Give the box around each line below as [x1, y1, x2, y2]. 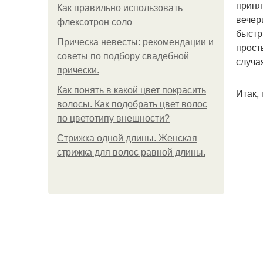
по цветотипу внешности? [57, 113, 170, 123]
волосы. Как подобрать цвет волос [57, 99, 207, 109]
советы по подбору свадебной [57, 51, 189, 61]
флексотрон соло [57, 17, 132, 27]
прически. [57, 65, 99, 75]
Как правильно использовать [57, 3, 183, 13]
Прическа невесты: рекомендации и [57, 37, 214, 47]
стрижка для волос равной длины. [57, 147, 205, 157]
